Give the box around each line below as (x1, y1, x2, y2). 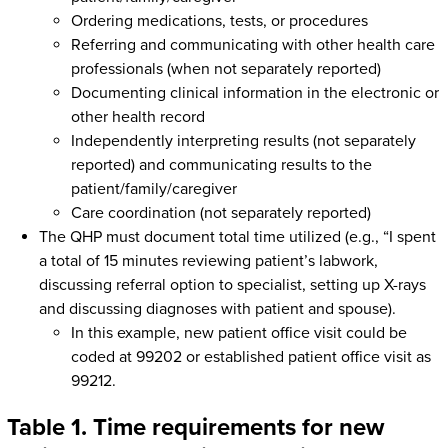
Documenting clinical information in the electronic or (70, 83, 439, 104)
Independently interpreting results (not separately (70, 131, 416, 152)
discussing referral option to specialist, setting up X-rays (38, 275, 426, 296)
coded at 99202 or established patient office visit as (70, 347, 431, 368)
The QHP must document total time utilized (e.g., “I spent (38, 227, 436, 248)
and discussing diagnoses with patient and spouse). (38, 299, 396, 320)
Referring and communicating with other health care (70, 35, 435, 56)
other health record (70, 107, 205, 128)
